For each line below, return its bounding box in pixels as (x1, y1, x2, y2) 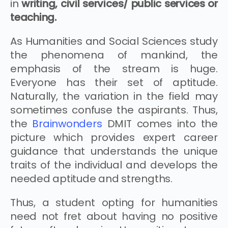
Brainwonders (32, 116, 102, 131)
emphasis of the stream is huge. (10, 61, 218, 76)
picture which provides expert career (10, 130, 218, 145)
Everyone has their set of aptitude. (10, 75, 218, 90)
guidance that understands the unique (10, 144, 218, 158)
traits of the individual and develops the (10, 157, 218, 172)
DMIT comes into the (102, 116, 218, 131)
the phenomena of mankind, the (10, 47, 218, 62)
